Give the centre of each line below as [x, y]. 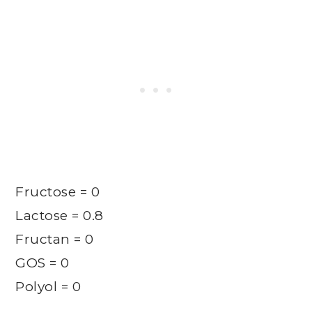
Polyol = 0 [48, 286]
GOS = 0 [42, 263]
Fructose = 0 [58, 192]
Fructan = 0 [55, 239]
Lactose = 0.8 [60, 215]
